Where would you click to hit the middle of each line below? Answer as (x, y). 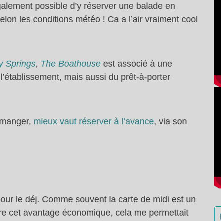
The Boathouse (71, 63)
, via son (170, 121)
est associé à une (136, 63)
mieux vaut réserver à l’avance (94, 121)
